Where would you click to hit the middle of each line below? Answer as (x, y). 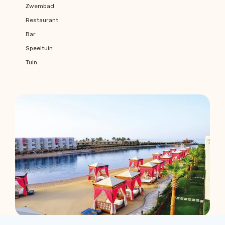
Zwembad (39, 6)
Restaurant (41, 20)
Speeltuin (38, 48)
